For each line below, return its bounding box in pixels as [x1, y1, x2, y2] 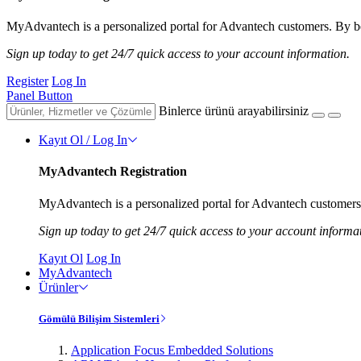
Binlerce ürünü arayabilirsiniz [159, 103, 309, 118]
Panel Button [6, 88, 73, 102]
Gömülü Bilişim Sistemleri [39, 312, 160, 325]
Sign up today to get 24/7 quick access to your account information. [6, 46, 350, 60]
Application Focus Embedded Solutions [71, 342, 273, 357]
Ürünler [39, 280, 78, 294]
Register [6, 73, 48, 88]
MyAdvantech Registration [39, 164, 187, 179]
